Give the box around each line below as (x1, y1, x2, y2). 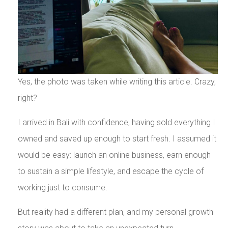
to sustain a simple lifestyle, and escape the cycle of (17, 166, 204, 177)
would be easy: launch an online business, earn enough (17, 150, 211, 160)
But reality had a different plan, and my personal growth (17, 207, 213, 217)
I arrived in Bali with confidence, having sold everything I (17, 118, 215, 128)
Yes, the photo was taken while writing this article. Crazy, (17, 77, 216, 87)
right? (17, 93, 37, 103)
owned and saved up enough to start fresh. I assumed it (17, 134, 216, 144)
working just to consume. (17, 183, 107, 193)
